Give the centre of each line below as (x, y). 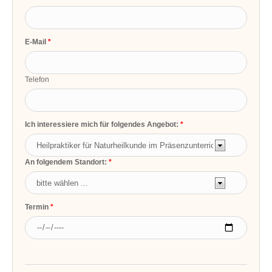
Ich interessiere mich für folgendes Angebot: (102, 125)
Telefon (37, 80)
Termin (37, 207)
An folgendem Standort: (66, 162)
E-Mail (36, 42)
